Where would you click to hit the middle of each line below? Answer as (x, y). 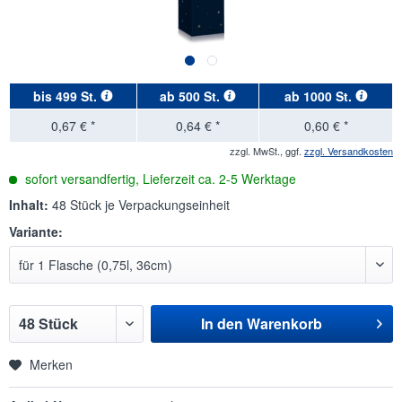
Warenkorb (284, 323)
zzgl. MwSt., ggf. (267, 151)
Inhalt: (31, 205)
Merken (51, 364)
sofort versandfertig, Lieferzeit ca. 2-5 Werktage (159, 179)
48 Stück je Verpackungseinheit (141, 205)
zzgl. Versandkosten (349, 151)
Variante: (36, 232)
